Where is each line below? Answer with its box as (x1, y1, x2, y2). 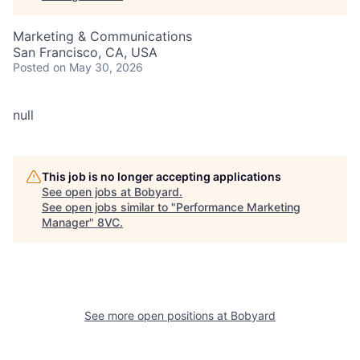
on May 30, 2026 (53, 60, 143, 74)
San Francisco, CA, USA (13, 44, 157, 60)
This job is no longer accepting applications (42, 170, 281, 183)
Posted (13, 60, 50, 74)
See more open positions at (84, 309, 231, 322)
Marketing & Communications (13, 28, 192, 44)
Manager (42, 215, 89, 229)
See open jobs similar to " (42, 200, 176, 214)
